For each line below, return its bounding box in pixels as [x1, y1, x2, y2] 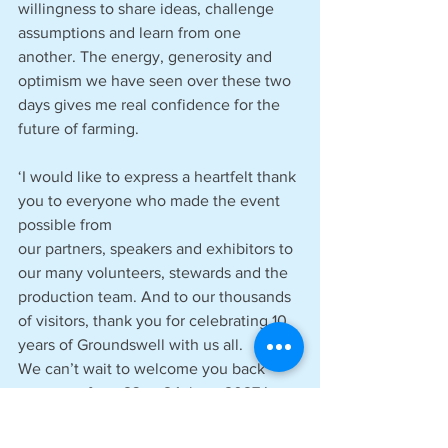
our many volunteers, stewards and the [18, 264, 292, 282]
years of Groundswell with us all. [18, 336, 247, 354]
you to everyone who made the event [18, 192, 284, 210]
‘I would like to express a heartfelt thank [18, 168, 300, 186]
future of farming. [18, 120, 147, 138]
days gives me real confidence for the [18, 96, 284, 114]
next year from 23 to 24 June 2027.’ [18, 384, 272, 402]
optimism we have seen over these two [18, 72, 295, 90]
